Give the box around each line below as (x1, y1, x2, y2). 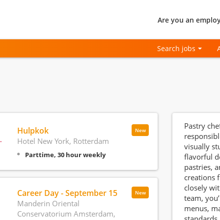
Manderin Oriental (17, 198, 80, 208)
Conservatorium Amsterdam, (17, 209, 115, 219)
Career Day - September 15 (17, 188, 117, 198)
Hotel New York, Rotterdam (17, 136, 109, 146)
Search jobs (157, 44, 196, 53)
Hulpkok (17, 125, 49, 136)
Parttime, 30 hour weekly (25, 150, 106, 159)
